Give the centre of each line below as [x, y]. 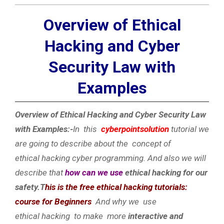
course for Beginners [53, 201]
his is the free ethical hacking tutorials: [116, 187]
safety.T [30, 187]
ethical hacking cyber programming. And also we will [110, 158]
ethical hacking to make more [71, 216]
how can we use [94, 172]
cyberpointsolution [135, 129]
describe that [40, 172]
